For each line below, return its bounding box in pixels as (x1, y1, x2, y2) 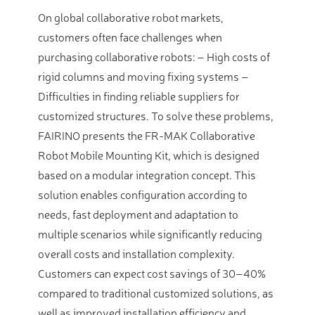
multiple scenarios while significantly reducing (38, 226, 262, 242)
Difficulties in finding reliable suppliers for (38, 88, 240, 104)
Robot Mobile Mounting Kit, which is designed (38, 147, 259, 163)
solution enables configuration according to (38, 186, 247, 202)
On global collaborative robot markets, (38, 9, 224, 25)
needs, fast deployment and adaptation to (38, 206, 238, 222)
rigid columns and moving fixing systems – (38, 68, 249, 84)
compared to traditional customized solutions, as (38, 285, 274, 301)
